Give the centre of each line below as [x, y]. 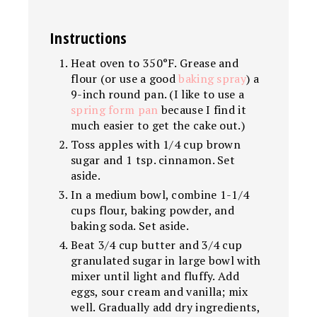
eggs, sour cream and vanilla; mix [159, 291]
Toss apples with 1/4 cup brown [156, 144]
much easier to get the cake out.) [158, 125]
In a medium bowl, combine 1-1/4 [160, 194]
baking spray [212, 78]
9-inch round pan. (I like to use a [158, 94]
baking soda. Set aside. [130, 225]
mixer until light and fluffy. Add [155, 276]
